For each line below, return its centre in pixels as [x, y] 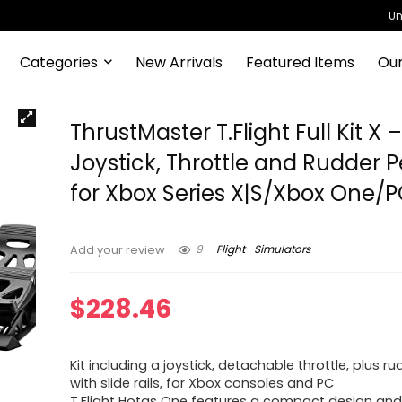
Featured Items [300, 62]
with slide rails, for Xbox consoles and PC [202, 383]
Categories [58, 62]
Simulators [283, 249]
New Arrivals [179, 62]
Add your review [118, 250]
